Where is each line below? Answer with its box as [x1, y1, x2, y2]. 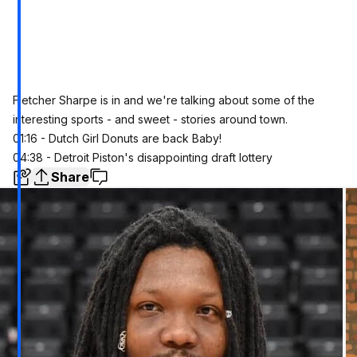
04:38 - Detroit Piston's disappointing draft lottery [13, 150, 273, 164]
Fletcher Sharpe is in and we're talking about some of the [13, 92, 315, 107]
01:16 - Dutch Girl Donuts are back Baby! [13, 131, 222, 145]
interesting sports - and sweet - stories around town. [13, 112, 288, 126]
